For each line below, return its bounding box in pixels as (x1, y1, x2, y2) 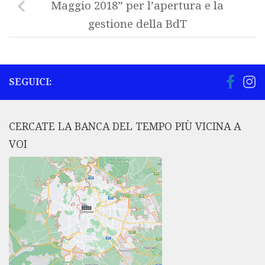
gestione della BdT (88, 18, 187, 31)
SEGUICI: (9, 76, 52, 88)
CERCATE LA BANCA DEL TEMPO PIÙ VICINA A (9, 121, 241, 133)
